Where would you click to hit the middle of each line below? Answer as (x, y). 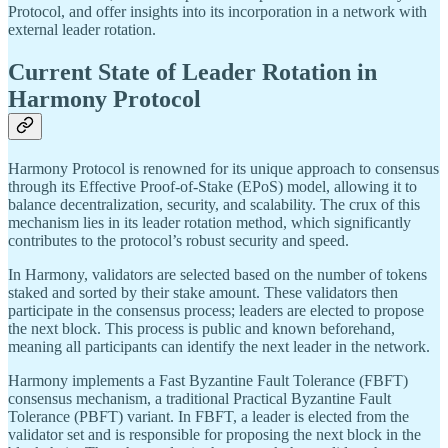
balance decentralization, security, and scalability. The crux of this (214, 205)
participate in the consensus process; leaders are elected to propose (216, 311)
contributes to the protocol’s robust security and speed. (178, 241)
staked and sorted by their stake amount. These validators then (203, 293)
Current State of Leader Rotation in (192, 72)
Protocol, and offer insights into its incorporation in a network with (217, 12)
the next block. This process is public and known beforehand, (201, 329)
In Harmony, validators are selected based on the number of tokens (217, 275)
